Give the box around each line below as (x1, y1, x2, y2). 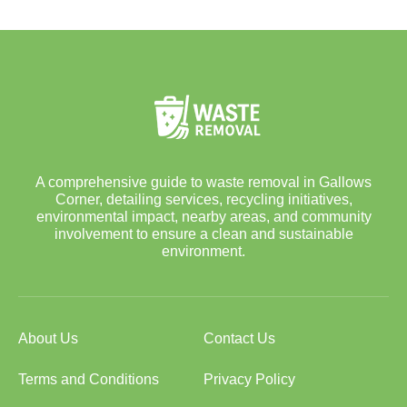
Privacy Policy (203, 371, 295, 387)
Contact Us (203, 330, 275, 346)
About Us (18, 330, 78, 346)
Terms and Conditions (18, 371, 159, 387)
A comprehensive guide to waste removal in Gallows (35, 174, 372, 190)
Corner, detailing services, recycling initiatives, (55, 191, 352, 207)
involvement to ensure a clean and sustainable (54, 225, 353, 242)
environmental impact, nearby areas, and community (35, 208, 372, 224)
